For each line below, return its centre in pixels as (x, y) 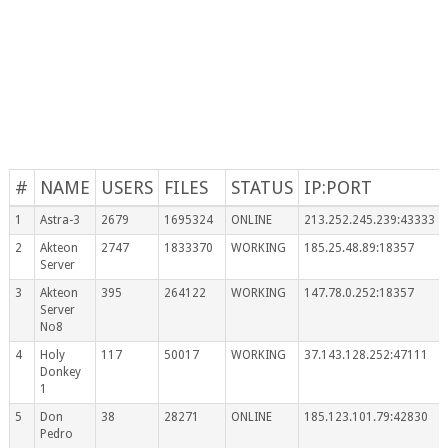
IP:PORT (337, 187)
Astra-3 (59, 219)
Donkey (60, 371)
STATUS (261, 187)
